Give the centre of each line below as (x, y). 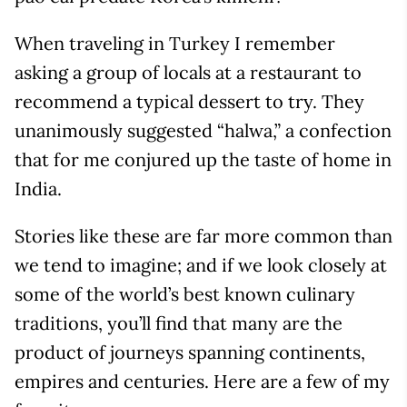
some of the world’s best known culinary (185, 294)
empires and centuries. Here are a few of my (202, 381)
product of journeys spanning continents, (190, 352)
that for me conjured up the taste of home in (203, 159)
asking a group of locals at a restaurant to (188, 72)
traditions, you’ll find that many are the (179, 323)
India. (38, 189)
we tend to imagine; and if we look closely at (201, 265)
